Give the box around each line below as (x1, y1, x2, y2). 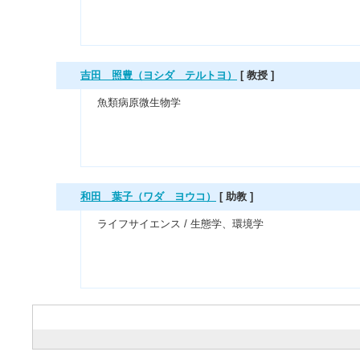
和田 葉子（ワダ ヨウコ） (80, 190, 216, 202)
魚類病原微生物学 (97, 96, 181, 108)
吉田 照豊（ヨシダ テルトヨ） (80, 69, 237, 81)
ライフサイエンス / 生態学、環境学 (97, 218, 264, 230)
